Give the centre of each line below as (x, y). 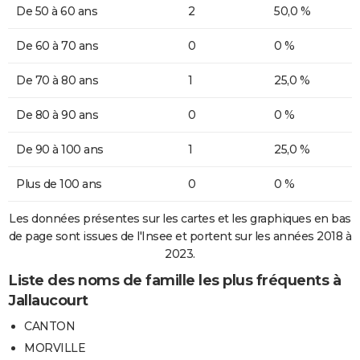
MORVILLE (55, 348)
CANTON (49, 327)
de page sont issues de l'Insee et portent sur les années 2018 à (180, 236)
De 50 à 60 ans (57, 11)
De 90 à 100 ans (60, 149)
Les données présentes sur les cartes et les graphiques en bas (180, 218)
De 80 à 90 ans (57, 115)
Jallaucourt (48, 300)
